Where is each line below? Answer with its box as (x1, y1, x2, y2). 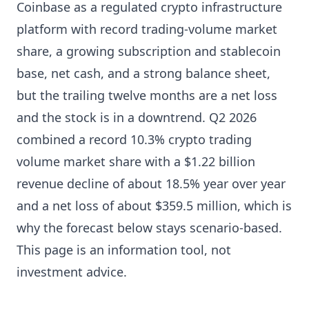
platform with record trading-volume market (17, 21, 277, 37)
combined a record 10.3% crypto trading (17, 131, 252, 148)
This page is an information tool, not (17, 241, 231, 258)
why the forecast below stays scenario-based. (17, 219, 282, 236)
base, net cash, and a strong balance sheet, (17, 65, 270, 81)
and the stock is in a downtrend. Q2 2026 (17, 109, 257, 126)
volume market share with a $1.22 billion (17, 153, 255, 170)
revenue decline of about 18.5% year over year (17, 175, 286, 192)
